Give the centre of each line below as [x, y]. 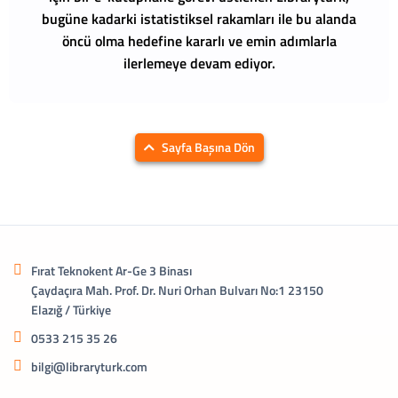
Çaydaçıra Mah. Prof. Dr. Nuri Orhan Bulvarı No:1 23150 [177, 290]
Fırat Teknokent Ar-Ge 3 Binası [111, 270]
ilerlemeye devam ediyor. [199, 63]
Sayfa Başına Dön [208, 147]
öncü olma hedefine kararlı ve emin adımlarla [199, 40]
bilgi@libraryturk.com [89, 366]
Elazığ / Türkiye [71, 309]
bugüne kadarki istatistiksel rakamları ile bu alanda [199, 18]
